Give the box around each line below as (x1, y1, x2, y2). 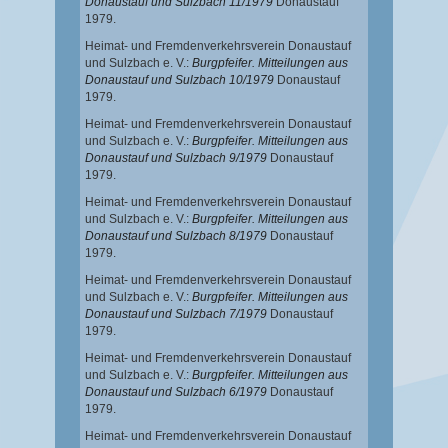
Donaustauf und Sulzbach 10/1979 (85, 73, 274, 88)
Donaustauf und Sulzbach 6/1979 (85, 385, 267, 400)
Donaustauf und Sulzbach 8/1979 (85, 229, 267, 244)
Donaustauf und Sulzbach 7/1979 (85, 307, 267, 322)
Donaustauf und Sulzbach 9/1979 (85, 151, 267, 166)
